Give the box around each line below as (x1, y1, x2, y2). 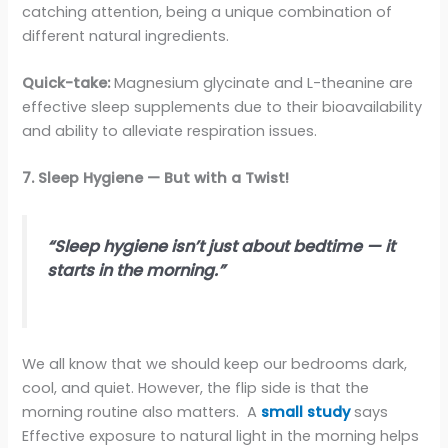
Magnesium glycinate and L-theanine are (110, 73, 414, 94)
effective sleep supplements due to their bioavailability (22, 97, 423, 118)
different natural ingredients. (22, 25, 230, 46)
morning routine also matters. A (22, 402, 262, 423)
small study (261, 402, 355, 423)
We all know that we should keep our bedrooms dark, (22, 354, 408, 375)
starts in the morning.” (47, 258, 226, 282)
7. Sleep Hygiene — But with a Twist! (22, 168, 290, 189)
